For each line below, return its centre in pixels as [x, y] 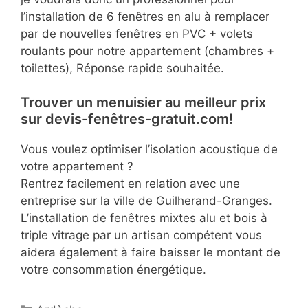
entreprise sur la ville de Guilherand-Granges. [146, 201]
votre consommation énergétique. [113, 270]
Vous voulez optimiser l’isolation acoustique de [149, 150]
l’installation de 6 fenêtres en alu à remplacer [145, 16]
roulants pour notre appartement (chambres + [147, 51]
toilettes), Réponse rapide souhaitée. [122, 68]
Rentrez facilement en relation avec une [130, 184]
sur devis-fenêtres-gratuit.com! [127, 119]
